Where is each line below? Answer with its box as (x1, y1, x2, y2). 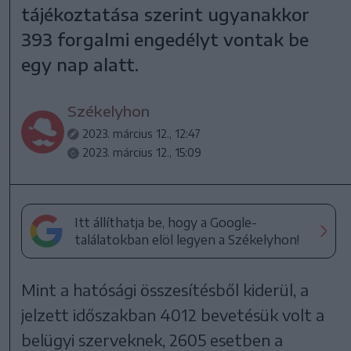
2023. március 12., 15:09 (82, 145, 202, 159)
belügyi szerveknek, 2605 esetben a (21, 329, 284, 349)
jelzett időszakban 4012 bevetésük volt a (21, 304, 325, 324)
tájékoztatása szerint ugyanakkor (21, 2, 310, 25)
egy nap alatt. (21, 52, 139, 75)
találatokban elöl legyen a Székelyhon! (74, 231, 300, 248)
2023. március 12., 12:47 (82, 126, 201, 140)
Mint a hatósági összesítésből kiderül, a (21, 279, 309, 299)
